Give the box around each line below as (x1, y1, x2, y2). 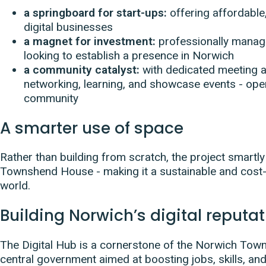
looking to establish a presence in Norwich (24, 48, 234, 62)
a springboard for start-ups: (24, 5, 170, 20)
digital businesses (24, 20, 113, 34)
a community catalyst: (24, 62, 142, 77)
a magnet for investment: (24, 34, 156, 48)
